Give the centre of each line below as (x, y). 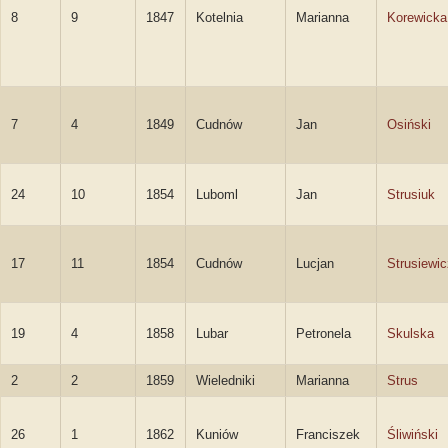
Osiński (409, 124)
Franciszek (328, 434)
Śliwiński (412, 434)
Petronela (323, 333)
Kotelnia (219, 17)
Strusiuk (411, 194)
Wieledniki (225, 380)
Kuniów (217, 434)
